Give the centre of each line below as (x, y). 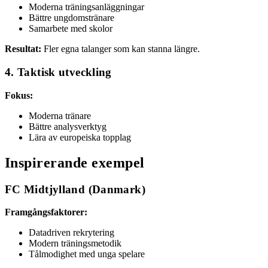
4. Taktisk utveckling (58, 72)
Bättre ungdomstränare (71, 18)
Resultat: (23, 49)
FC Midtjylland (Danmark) (75, 189)
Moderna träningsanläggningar (86, 7)
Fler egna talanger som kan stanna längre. (121, 49)
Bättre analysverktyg (68, 126)
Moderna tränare (60, 115)
